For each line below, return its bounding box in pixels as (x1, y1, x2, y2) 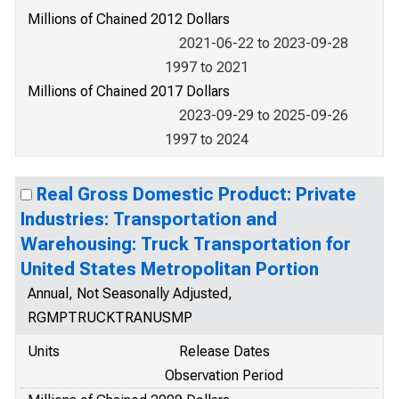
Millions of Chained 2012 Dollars (28, 11, 230, 28)
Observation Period (165, 367, 283, 384)
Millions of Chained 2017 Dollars (28, 83, 230, 100)
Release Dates (179, 343, 270, 360)
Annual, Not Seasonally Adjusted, (28, 285, 232, 302)
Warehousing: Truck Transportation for (20, 233, 351, 255)
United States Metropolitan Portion (20, 258, 319, 280)
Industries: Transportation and (20, 208, 277, 230)
